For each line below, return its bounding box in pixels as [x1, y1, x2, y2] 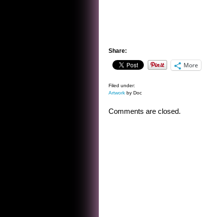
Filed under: [108, 83, 135, 88]
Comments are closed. [108, 107, 181, 115]
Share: [108, 47, 127, 54]
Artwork [108, 90, 125, 95]
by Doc [125, 90, 142, 95]
